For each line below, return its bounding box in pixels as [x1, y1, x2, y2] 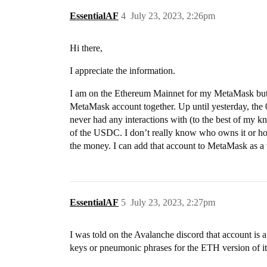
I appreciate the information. [70, 66, 175, 76]
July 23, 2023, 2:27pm [131, 197, 215, 207]
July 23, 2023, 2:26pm [131, 11, 215, 21]
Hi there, [70, 43, 103, 53]
